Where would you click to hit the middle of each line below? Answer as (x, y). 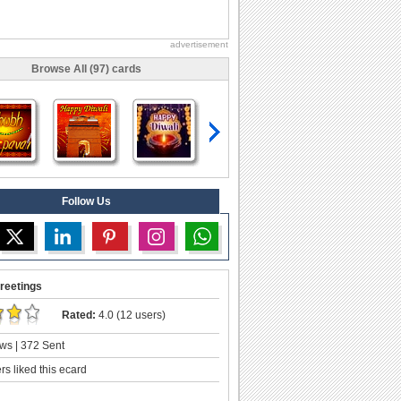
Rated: (79, 315)
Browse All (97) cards (86, 68)
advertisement (199, 44)
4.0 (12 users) (131, 315)
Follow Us (86, 201)
